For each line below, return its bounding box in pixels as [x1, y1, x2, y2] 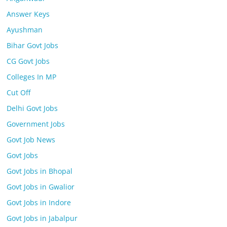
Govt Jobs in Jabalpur [7, 213, 78, 223]
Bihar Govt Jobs [7, 41, 59, 50]
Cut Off [7, 88, 31, 97]
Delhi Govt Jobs [7, 103, 58, 113]
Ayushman [7, 25, 43, 34]
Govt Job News [7, 135, 56, 144]
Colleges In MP [7, 72, 57, 82]
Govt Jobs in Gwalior [7, 182, 75, 192]
